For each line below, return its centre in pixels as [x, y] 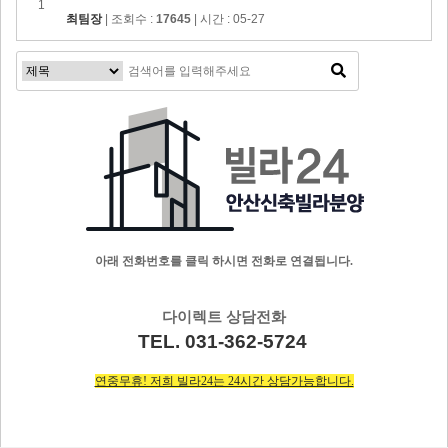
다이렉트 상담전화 [224, 317]
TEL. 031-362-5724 [222, 342]
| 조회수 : [129, 19]
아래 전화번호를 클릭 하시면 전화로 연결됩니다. [224, 261]
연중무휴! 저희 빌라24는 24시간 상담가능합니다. [224, 381]
